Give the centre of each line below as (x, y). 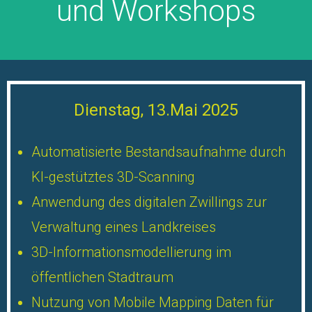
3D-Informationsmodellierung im (131, 252)
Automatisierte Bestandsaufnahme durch (158, 152)
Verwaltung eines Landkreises (124, 227)
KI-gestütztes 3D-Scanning (113, 177)
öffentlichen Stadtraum (102, 277)
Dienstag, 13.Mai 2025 (156, 110)
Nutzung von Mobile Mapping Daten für (153, 302)
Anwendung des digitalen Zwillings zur (149, 202)
